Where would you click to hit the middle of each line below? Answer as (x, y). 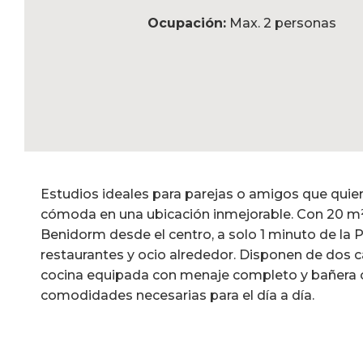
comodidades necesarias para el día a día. (177, 295)
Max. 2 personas (282, 23)
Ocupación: (187, 23)
